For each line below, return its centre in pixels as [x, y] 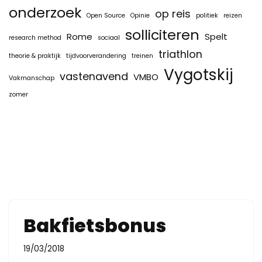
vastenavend [94, 76]
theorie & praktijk [35, 56]
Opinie [140, 15]
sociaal [109, 38]
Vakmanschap [32, 78]
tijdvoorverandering [96, 56]
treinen [142, 56]
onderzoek [45, 13]
